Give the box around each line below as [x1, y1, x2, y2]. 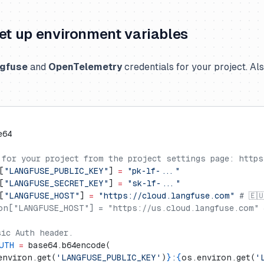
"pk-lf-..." [123, 166, 180, 176]
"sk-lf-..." [123, 179, 180, 188]
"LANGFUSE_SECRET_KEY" [4, 179, 108, 188]
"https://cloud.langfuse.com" [94, 191, 235, 200]
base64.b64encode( [24, 240, 110, 250]
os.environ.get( [181, 253, 255, 262]
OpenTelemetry [48, 61, 122, 72]
